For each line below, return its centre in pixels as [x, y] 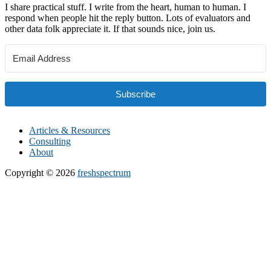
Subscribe [135, 94]
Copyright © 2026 [41, 172]
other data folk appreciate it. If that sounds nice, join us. [110, 28]
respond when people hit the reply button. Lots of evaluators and [128, 18]
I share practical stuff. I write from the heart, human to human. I [126, 7]
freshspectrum [104, 172]
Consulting [50, 141]
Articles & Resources [70, 130]
